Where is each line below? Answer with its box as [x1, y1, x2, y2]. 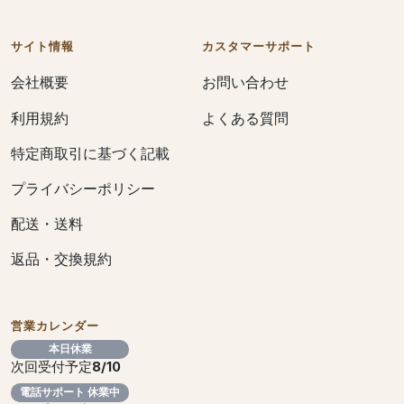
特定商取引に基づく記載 [11, 143, 170, 162]
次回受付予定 [11, 358, 92, 375]
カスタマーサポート [202, 40, 317, 54]
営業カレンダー [11, 318, 100, 333]
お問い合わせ [202, 73, 289, 92]
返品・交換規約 [11, 250, 112, 269]
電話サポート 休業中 [20, 386, 121, 399]
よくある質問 [202, 108, 289, 127]
